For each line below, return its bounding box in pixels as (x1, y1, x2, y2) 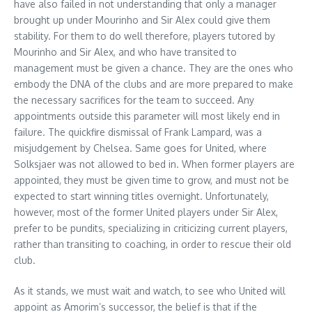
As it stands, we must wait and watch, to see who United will (14, 285, 286, 297)
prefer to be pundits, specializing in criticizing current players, (14, 222, 288, 234)
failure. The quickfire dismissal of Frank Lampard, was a (14, 126, 262, 138)
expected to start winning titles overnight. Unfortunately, (14, 190, 269, 202)
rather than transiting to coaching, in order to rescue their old (14, 238, 291, 250)
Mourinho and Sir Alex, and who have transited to (14, 46, 237, 58)
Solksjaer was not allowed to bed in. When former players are (14, 158, 295, 170)
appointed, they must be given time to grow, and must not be (14, 174, 289, 186)
